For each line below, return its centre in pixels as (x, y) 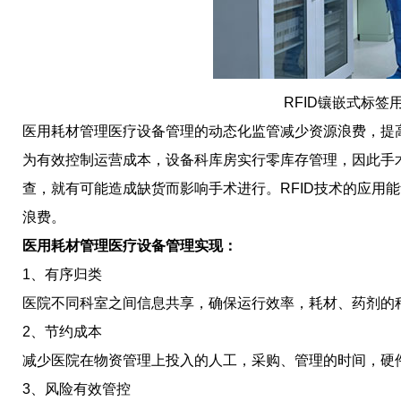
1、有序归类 (62, 274)
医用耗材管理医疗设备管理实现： (130, 245)
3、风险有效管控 (77, 388)
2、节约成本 (62, 331)
